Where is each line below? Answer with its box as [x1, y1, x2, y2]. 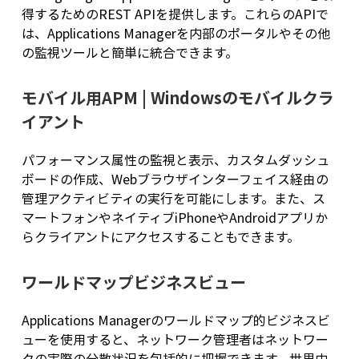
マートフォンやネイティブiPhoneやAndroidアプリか [21, 208, 328, 228]
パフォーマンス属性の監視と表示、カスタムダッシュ [21, 150, 329, 170]
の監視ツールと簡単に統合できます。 [21, 42, 238, 63]
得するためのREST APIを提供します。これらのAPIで [21, 4, 329, 24]
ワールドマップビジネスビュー [21, 270, 246, 294]
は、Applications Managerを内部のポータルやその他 [21, 23, 330, 43]
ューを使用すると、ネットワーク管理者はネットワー [21, 329, 329, 349]
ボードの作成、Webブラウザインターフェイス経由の [21, 169, 329, 189]
